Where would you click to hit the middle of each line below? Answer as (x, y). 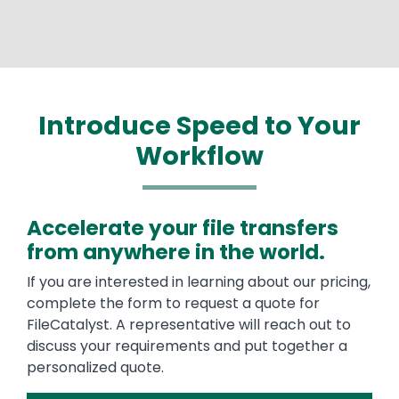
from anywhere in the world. (178, 252)
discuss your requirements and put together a (187, 346)
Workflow (199, 155)
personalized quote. (97, 367)
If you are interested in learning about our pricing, (199, 281)
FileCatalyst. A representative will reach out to (189, 324)
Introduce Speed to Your (199, 125)
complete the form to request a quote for (173, 303)
